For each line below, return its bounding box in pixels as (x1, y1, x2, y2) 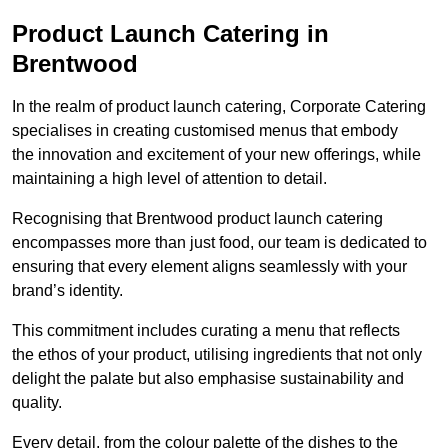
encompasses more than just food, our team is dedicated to (12, 234, 427, 252)
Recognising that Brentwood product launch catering (12, 210, 383, 228)
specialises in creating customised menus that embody (12, 122, 398, 140)
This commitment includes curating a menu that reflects (12, 322, 400, 340)
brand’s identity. (12, 282, 123, 300)
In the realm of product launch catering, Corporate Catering (12, 98, 426, 116)
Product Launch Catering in (12, 20, 329, 48)
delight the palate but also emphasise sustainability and (12, 370, 404, 388)
